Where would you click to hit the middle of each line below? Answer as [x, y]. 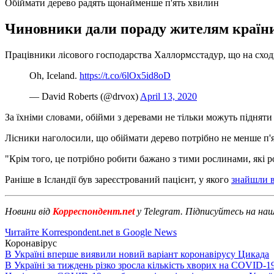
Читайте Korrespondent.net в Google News [91, 232]
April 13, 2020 [168, 96]
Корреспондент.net [94, 211]
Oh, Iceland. [54, 75]
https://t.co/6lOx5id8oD [125, 75]
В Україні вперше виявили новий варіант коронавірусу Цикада [137, 254]
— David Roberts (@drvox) [85, 96]
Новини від [29, 211]
